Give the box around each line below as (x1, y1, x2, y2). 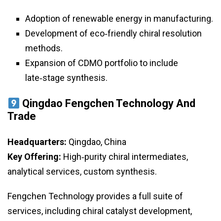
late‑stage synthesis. (25, 73, 108, 83)
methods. (25, 43, 63, 54)
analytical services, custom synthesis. (7, 166, 157, 177)
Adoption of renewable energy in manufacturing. (25, 13, 213, 24)
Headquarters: (7, 137, 67, 147)
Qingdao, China (67, 137, 126, 147)
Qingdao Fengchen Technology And (22, 97, 196, 110)
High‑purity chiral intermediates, (61, 151, 188, 162)
